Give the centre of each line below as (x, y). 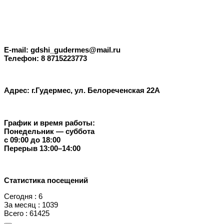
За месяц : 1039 (31, 204)
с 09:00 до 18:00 (32, 139)
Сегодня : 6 (23, 196)
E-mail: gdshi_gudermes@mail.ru (62, 50)
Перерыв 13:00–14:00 (42, 148)
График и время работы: (49, 122)
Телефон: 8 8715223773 (45, 58)
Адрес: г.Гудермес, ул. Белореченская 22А (82, 90)
